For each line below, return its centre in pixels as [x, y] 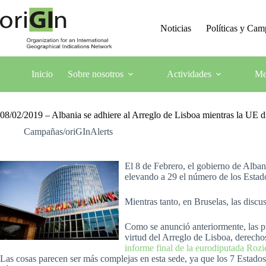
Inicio [42, 74]
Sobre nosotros [95, 74]
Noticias [176, 28]
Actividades [189, 74]
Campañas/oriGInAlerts [68, 132]
